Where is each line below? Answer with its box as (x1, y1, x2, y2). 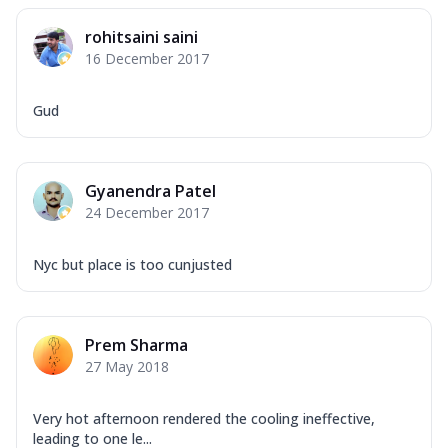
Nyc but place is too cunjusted (33, 254, 232, 274)
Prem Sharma (85, 333, 188, 356)
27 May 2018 (85, 356, 169, 376)
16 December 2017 (85, 48, 209, 68)
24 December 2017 (85, 202, 209, 222)
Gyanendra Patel (85, 179, 216, 202)
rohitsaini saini (85, 25, 198, 48)
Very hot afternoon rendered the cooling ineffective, (33, 408, 375, 428)
